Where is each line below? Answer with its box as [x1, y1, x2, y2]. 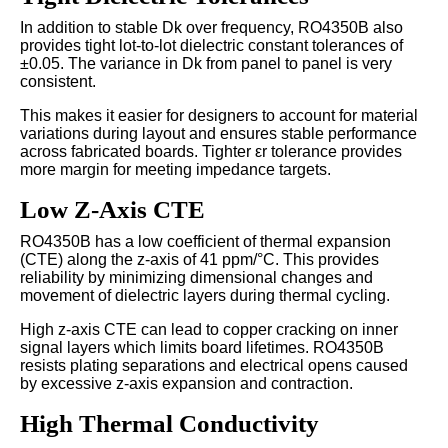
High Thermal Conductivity [20, 409, 319, 437]
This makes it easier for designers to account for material [20, 106, 418, 124]
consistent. [20, 72, 96, 90]
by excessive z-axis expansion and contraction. [20, 374, 353, 392]
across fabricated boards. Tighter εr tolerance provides [20, 142, 402, 160]
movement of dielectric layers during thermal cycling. [20, 286, 390, 304]
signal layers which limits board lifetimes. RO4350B [20, 338, 384, 356]
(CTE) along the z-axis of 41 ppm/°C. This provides [20, 250, 379, 268]
